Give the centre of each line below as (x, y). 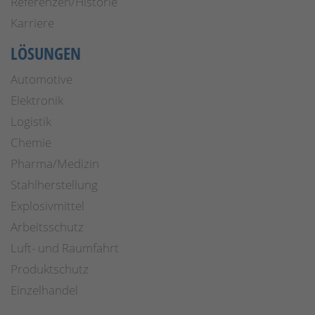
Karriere (32, 23)
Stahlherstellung (54, 185)
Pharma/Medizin (55, 163)
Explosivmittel (47, 206)
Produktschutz (50, 269)
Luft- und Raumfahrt (65, 248)
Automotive (41, 79)
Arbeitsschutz (47, 227)
